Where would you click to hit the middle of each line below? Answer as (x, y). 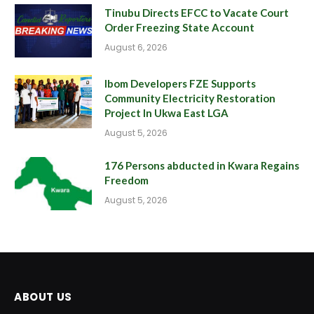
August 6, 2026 (136, 47)
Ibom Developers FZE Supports (180, 83)
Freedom (127, 180)
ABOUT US (43, 296)
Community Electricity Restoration (190, 98)
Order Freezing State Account (179, 27)
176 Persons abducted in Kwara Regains (202, 165)
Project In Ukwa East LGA (166, 112)
